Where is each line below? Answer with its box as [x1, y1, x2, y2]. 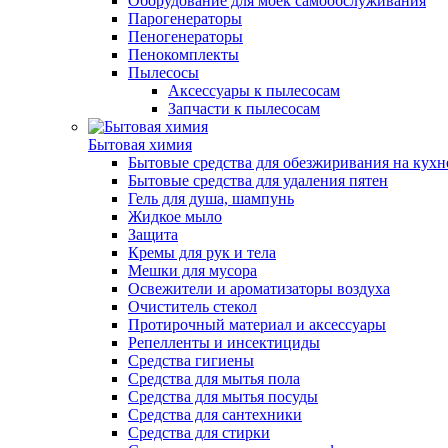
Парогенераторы [128, 10, 242, 27]
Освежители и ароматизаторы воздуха [128, 280, 390, 297]
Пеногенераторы [128, 28, 243, 45]
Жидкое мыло [128, 208, 222, 225]
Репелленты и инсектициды [128, 334, 320, 351]
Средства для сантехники [128, 406, 302, 423]
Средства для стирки [128, 424, 270, 441]
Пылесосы [128, 64, 199, 81]
